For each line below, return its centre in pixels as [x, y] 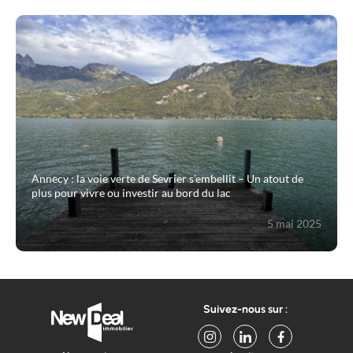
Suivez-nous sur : [245, 310]
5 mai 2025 [294, 224]
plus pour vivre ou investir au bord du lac [131, 193]
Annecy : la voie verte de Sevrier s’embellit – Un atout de [167, 179]
